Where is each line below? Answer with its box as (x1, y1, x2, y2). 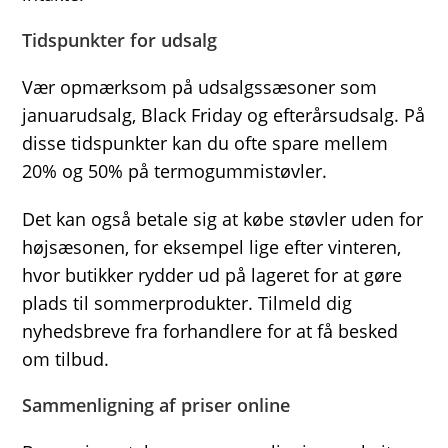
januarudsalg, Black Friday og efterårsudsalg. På (22, 103, 426, 127)
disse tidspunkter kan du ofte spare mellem (22, 131, 389, 155)
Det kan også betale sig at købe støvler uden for (22, 207, 424, 231)
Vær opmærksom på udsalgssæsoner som (22, 75, 378, 99)
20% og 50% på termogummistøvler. (22, 159, 328, 183)
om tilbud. (22, 347, 110, 371)
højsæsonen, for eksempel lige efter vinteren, (22, 235, 402, 259)
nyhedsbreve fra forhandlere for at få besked (22, 319, 399, 343)
